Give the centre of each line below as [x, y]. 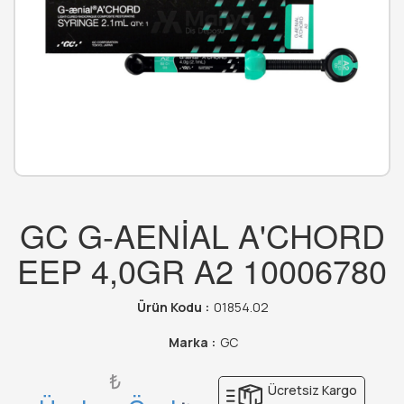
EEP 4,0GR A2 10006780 [202, 271]
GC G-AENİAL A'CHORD [202, 235]
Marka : [192, 343]
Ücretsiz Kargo [311, 390]
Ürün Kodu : [173, 308]
